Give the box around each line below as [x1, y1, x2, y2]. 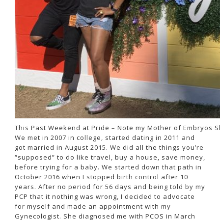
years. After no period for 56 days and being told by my [15, 182, 205, 191]
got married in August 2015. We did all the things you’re [15, 142, 204, 152]
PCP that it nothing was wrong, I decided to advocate [15, 192, 195, 201]
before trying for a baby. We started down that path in [15, 162, 202, 171]
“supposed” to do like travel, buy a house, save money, [15, 152, 205, 162]
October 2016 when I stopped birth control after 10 [15, 172, 188, 181]
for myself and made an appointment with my [15, 201, 171, 211]
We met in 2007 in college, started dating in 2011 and [15, 133, 195, 142]
